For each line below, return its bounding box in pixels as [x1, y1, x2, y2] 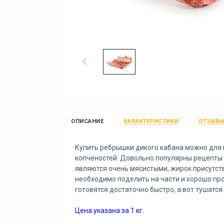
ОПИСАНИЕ [71, 118, 104, 124]
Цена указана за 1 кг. [75, 206, 144, 214]
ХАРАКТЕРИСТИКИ [123, 118, 179, 124]
